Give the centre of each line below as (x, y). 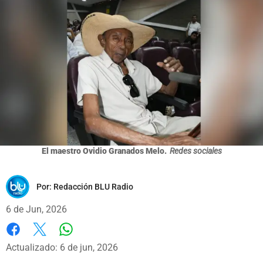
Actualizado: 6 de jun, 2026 (62, 247)
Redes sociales (195, 151)
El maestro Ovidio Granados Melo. (104, 151)
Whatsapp (87, 241)
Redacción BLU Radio (93, 186)
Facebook (26, 241)
